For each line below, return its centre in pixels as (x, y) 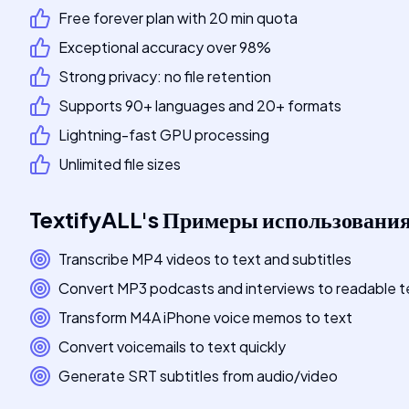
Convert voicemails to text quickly (172, 346)
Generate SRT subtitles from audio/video (198, 376)
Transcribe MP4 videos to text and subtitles (205, 259)
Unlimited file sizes (120, 164)
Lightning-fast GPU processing (164, 135)
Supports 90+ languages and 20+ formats (200, 105)
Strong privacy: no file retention (165, 76)
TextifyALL (85, 219)
